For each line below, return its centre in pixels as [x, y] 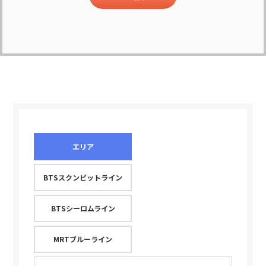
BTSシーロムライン [83, 208]
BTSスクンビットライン [83, 177]
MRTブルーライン [83, 239]
